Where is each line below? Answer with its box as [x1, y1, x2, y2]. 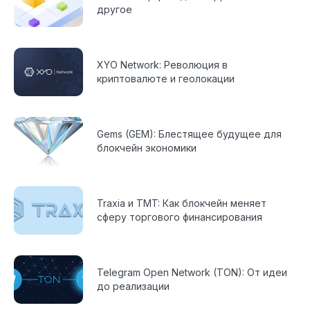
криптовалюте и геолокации [97, 72, 235, 84]
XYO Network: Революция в [97, 58, 228, 71]
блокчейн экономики [97, 141, 197, 154]
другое [97, 3, 132, 15]
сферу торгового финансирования [97, 210, 262, 223]
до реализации [97, 280, 170, 292]
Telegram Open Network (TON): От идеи [97, 266, 287, 278]
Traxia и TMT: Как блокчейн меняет [97, 197, 266, 209]
